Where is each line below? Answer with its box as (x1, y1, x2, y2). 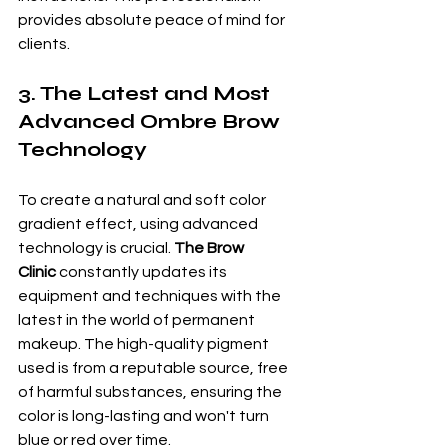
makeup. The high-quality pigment (18, 335, 272, 352)
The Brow (174, 239, 247, 256)
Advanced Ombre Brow (18, 108, 285, 134)
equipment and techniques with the (18, 287, 284, 304)
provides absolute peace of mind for (18, 11, 288, 28)
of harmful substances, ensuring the (18, 383, 285, 400)
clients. (18, 35, 70, 52)
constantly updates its (56, 263, 230, 280)
